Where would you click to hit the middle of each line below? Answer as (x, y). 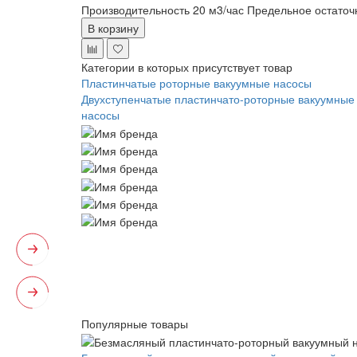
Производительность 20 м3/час (163, 10)
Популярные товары (135, 324)
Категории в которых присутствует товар (187, 67)
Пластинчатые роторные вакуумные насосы (196, 83)
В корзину (113, 28)
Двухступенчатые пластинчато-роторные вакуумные (218, 99)
